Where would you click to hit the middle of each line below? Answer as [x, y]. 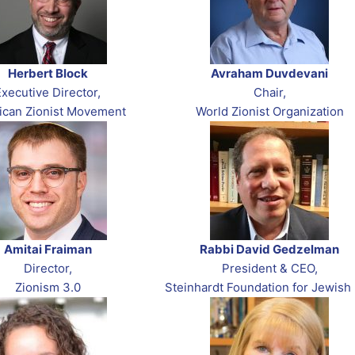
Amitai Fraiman [48, 250]
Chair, [269, 93]
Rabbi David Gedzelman [269, 250]
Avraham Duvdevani [269, 74]
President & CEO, [269, 269]
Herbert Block [48, 74]
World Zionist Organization [269, 112]
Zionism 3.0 [48, 288]
